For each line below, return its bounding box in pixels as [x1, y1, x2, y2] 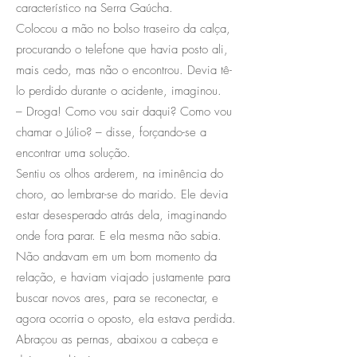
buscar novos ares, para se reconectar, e [16, 289, 218, 306]
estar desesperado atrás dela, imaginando [16, 206, 226, 223]
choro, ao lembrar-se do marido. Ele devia [16, 186, 228, 202]
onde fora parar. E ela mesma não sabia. [16, 227, 222, 244]
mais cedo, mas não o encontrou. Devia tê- [16, 61, 232, 78]
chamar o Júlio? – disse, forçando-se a [16, 124, 206, 140]
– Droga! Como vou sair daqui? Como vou [16, 103, 232, 120]
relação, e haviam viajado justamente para [16, 269, 230, 285]
